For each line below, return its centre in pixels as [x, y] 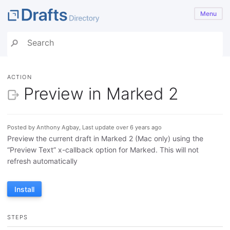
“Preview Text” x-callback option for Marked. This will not [103, 150]
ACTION [20, 77]
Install [24, 189]
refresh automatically [42, 161]
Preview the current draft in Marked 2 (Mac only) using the [105, 139]
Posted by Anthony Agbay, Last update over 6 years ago [84, 128]
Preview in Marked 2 [101, 93]
